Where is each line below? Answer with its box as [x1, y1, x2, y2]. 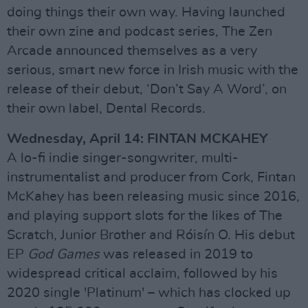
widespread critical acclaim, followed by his [7, 266, 278, 280]
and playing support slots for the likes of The [7, 208, 283, 223]
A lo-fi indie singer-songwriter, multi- [7, 151, 239, 165]
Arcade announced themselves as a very [7, 43, 257, 58]
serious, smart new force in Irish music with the [7, 63, 298, 77]
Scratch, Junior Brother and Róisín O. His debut [7, 228, 295, 242]
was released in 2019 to [100, 247, 253, 261]
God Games [27, 247, 100, 261]
